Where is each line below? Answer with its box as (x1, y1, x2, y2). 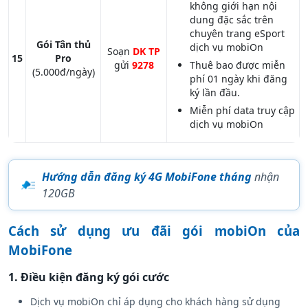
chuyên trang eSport (190, 27, 285, 41)
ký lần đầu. (190, 86, 240, 100)
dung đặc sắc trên (190, 13, 274, 27)
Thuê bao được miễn (190, 58, 285, 72)
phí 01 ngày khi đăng (190, 72, 287, 86)
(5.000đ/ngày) (32, 65, 95, 79)
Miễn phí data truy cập (190, 104, 295, 118)
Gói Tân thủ (36, 38, 91, 52)
